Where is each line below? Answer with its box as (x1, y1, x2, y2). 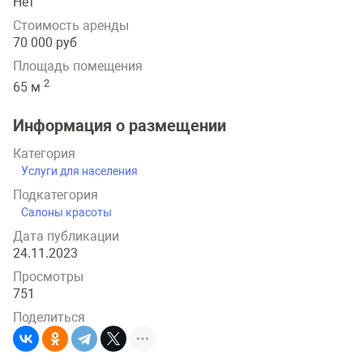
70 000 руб (13, 35, 77, 51)
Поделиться (13, 309, 85, 325)
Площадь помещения (13, 58, 143, 75)
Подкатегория (13, 186, 98, 203)
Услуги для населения (21, 164, 138, 177)
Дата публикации (13, 228, 119, 244)
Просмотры (13, 268, 83, 284)
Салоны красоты (21, 205, 112, 219)
